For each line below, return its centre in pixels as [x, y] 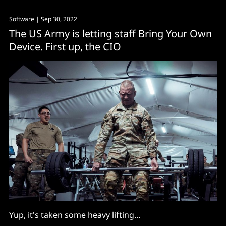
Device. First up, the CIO [65, 47]
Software [22, 19]
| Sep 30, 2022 [56, 19]
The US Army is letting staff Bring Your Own [110, 34]
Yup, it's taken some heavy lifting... [75, 215]
